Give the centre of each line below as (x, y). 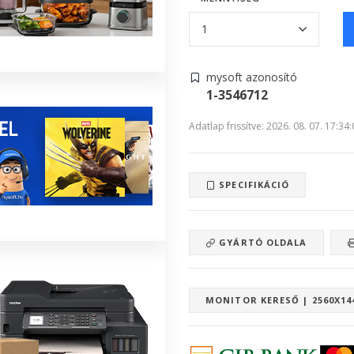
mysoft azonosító (252, 77)
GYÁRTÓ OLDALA (262, 242)
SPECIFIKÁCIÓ (253, 184)
